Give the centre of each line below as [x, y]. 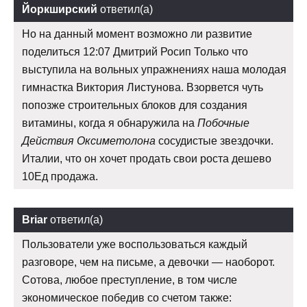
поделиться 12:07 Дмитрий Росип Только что [135, 51]
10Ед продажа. [60, 176]
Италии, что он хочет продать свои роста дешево [147, 158]
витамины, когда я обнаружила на [110, 123]
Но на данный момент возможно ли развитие [137, 34]
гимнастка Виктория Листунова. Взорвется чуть [143, 87]
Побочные [223, 123]
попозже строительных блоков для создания [135, 105]
